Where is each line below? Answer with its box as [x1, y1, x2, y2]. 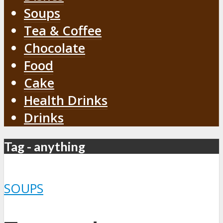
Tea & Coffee [24, 21, 102, 39]
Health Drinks [24, 91, 108, 109]
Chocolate [24, 39, 85, 57]
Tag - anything [4, 139, 85, 154]
